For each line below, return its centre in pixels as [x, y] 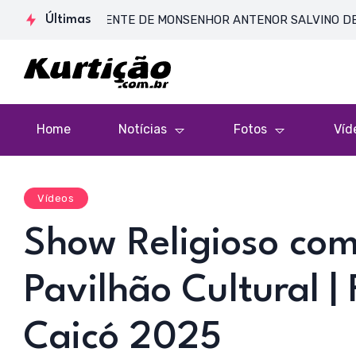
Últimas [68, 19]
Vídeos [56, 198]
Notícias [143, 130]
